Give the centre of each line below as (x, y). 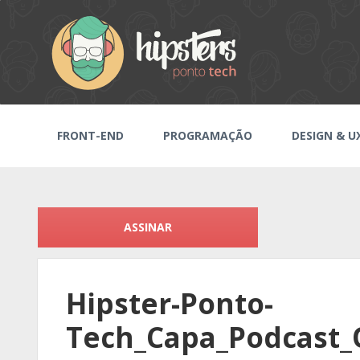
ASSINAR (148, 227)
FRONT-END (91, 135)
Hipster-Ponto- (170, 303)
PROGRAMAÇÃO (208, 135)
